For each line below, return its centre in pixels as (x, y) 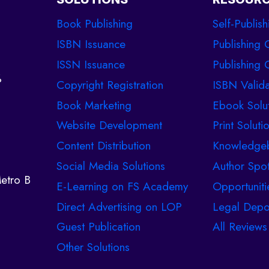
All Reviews (240, 227)
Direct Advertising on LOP (119, 207)
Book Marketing (94, 105)
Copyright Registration (110, 85)
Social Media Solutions (110, 166)
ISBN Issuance (91, 44)
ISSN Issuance (90, 65)
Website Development (109, 125)
